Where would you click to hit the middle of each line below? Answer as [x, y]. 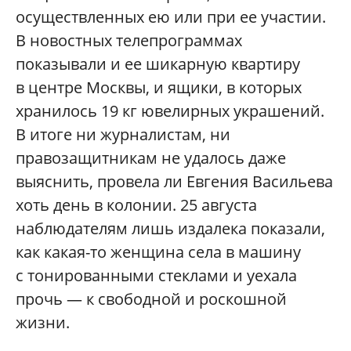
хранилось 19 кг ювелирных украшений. [170, 111]
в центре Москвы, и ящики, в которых [159, 88]
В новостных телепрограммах [129, 41]
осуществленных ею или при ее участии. [171, 17]
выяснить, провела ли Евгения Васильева [174, 182]
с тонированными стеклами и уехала [156, 276]
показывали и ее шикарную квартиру [158, 64]
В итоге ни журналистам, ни [123, 135]
